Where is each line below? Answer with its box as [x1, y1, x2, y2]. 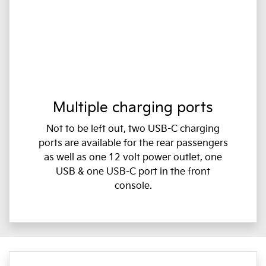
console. [114, 180, 152, 192]
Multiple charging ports [53, 99, 213, 116]
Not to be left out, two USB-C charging [46, 123, 220, 135]
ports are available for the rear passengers [38, 137, 228, 149]
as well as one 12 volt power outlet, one [44, 151, 222, 163]
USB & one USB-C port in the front [56, 166, 210, 178]
